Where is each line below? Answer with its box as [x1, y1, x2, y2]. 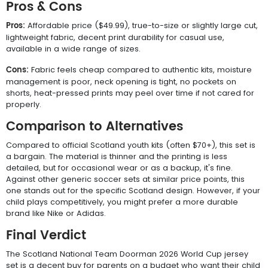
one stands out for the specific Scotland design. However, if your [6, 185, 260, 196]
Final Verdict [6, 225, 86, 246]
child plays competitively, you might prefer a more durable [6, 196, 238, 207]
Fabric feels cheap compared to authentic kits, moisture [29, 64, 252, 75]
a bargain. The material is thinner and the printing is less [6, 151, 227, 162]
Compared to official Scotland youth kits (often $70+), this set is [6, 139, 255, 150]
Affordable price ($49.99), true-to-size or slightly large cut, [25, 20, 258, 31]
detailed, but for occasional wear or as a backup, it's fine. [6, 162, 233, 173]
